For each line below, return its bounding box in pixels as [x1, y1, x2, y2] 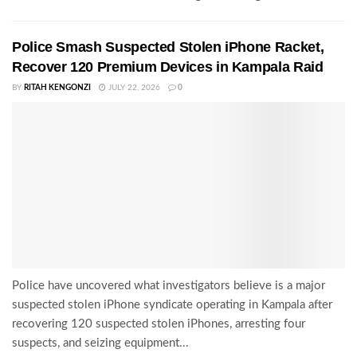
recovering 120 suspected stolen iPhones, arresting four [12, 318, 305, 331]
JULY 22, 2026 [106, 84, 160, 92]
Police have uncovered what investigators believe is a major [12, 280, 325, 292]
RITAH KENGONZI [24, 84, 91, 92]
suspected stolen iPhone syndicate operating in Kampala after [12, 299, 332, 312]
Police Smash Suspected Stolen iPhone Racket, [12, 39, 324, 56]
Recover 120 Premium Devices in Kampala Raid [12, 59, 324, 76]
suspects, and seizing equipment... [12, 337, 189, 350]
